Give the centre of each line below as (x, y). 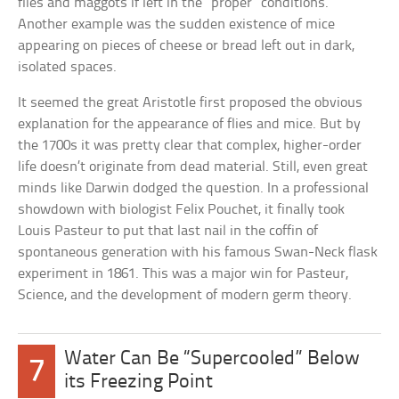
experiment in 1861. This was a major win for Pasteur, (183, 274)
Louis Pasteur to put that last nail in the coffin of (168, 232)
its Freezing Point (139, 383)
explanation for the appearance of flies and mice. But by (190, 125)
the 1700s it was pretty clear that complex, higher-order (190, 146)
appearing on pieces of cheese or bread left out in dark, (187, 46)
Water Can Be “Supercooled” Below (212, 360)
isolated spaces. (69, 68)
